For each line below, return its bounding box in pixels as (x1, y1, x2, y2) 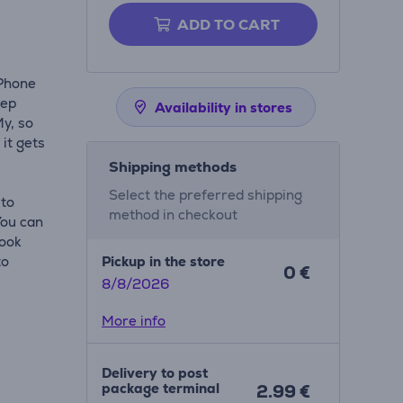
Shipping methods (108, 157, 237, 176)
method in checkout (108, 206, 237, 223)
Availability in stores (154, 99, 292, 116)
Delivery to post (101, 364, 208, 381)
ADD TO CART (176, 15, 280, 34)
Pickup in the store (101, 253, 225, 270)
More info (101, 312, 166, 329)
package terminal (101, 380, 219, 397)
